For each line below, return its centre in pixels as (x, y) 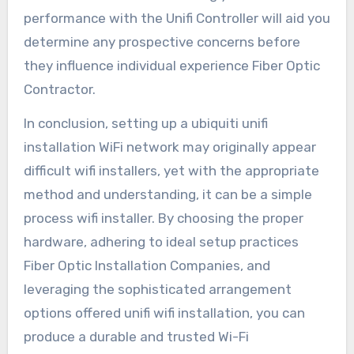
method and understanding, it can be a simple (168, 194)
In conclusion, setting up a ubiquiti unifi (145, 123)
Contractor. (59, 89)
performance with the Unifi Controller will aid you (177, 18)
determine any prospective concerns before (162, 41)
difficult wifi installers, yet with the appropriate (171, 170)
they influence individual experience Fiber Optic (171, 65)
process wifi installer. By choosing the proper (163, 218)
